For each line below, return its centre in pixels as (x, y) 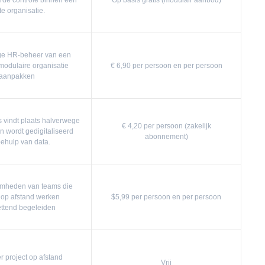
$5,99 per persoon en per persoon (166, 197)
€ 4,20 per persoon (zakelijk (166, 126)
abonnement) (166, 137)
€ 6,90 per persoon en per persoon (166, 66)
